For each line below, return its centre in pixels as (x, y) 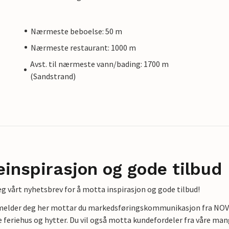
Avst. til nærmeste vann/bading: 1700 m (100, 64)
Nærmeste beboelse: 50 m (76, 31)
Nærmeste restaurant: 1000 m (83, 47)
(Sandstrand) (53, 76)
